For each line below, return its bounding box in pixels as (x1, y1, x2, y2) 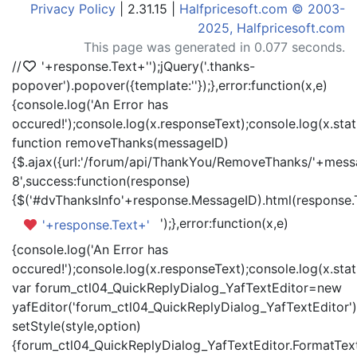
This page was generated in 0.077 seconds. (84, 39, 345, 55)
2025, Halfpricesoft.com (198, 20, 345, 36)
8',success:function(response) (12, 173, 190, 189)
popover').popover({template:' (12, 77, 194, 93)
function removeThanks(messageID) (12, 135, 229, 151)
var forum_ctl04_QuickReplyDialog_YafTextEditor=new (12, 280, 342, 296)
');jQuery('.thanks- (149, 58, 255, 74)
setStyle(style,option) (12, 318, 141, 334)
